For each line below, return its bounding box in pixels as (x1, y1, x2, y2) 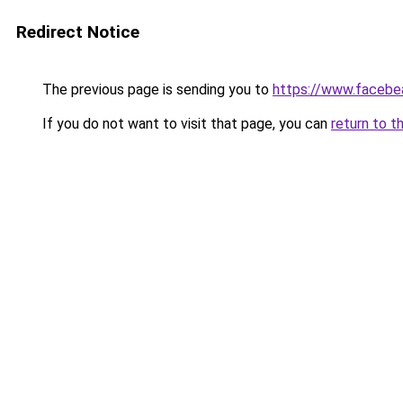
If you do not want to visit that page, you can (39, 115, 331, 132)
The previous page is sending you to (39, 81, 273, 98)
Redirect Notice (16, 22, 139, 42)
